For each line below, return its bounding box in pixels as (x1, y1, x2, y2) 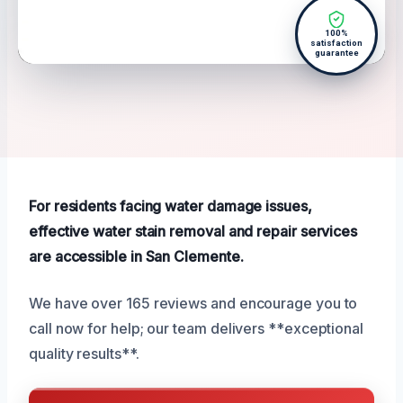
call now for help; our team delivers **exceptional (29, 319, 364, 338)
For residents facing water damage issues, (29, 197, 312, 216)
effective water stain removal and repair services (29, 222, 358, 241)
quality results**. (29, 345, 139, 363)
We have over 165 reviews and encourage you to (29, 294, 358, 313)
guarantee (314, 48, 359, 58)
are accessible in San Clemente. (29, 247, 244, 266)
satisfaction (310, 38, 363, 49)
